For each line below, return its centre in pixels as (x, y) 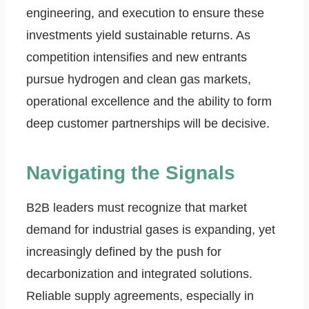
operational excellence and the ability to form (149, 102)
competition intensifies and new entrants (137, 58)
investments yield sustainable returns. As (138, 36)
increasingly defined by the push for (124, 252)
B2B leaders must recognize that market (137, 208)
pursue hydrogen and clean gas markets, (139, 80)
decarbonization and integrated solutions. (139, 274)
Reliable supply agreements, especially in (140, 296)
